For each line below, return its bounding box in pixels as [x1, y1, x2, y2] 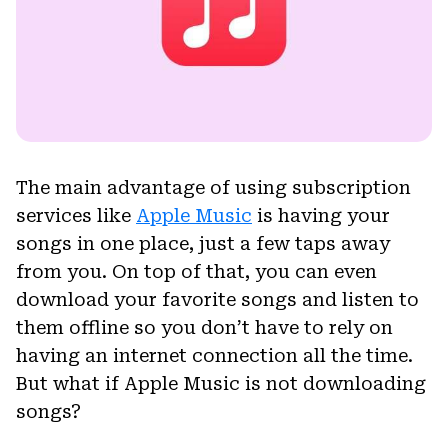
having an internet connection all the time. [16, 344, 413, 366]
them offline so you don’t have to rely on [16, 316, 393, 338]
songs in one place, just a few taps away [16, 232, 390, 254]
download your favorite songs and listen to [16, 288, 419, 310]
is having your [252, 204, 390, 226]
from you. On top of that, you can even [16, 260, 377, 282]
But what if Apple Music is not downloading [16, 372, 426, 394]
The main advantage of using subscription [16, 176, 411, 198]
